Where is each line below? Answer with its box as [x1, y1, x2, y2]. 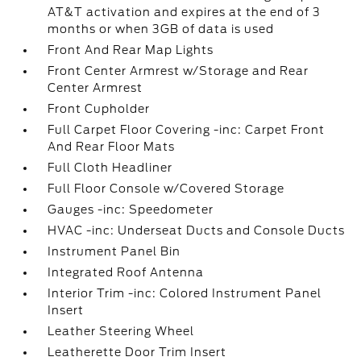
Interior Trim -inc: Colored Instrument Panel [48, 287, 322, 300]
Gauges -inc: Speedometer [48, 203, 214, 216]
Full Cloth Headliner [48, 161, 173, 174]
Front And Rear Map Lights [48, 44, 214, 56]
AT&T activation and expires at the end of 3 [48, 6, 322, 19]
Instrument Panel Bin [48, 245, 181, 258]
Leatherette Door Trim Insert [48, 346, 227, 359]
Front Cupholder [48, 102, 151, 115]
